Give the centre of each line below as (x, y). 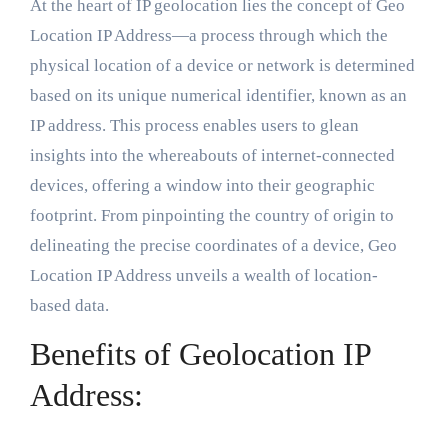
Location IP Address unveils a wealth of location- (203, 276)
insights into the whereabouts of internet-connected (212, 156)
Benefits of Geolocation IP (200, 354)
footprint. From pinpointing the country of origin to (211, 216)
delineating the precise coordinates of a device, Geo (213, 246)
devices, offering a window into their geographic (202, 186)
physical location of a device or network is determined (222, 66)
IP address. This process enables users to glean (194, 126)
